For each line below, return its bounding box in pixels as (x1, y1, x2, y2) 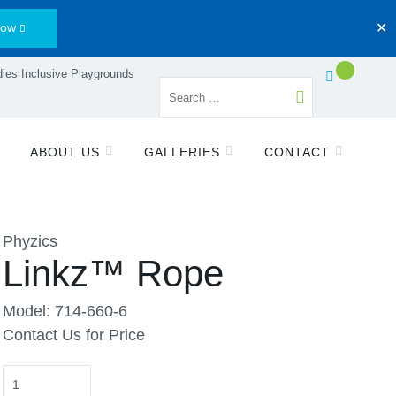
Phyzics (3, 232, 57, 250)
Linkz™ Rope (3, 253, 224, 294)
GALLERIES (144, 145, 221, 159)
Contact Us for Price (3, 326, 145, 344)
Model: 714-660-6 (3, 302, 127, 320)
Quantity (2, 367, 61, 385)
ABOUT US (30, 145, 101, 159)
